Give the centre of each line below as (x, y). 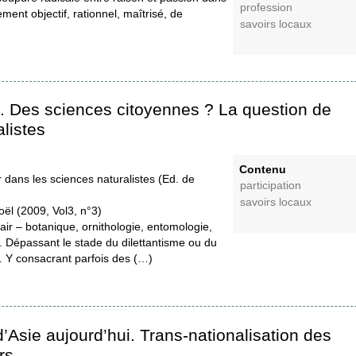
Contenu (263, 170)
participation (271, 186)
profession (267, 8)
